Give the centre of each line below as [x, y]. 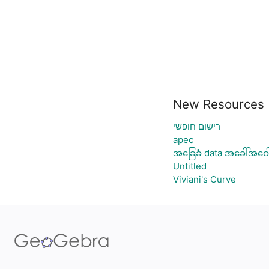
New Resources [218, 104]
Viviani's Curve [204, 179]
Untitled [189, 166]
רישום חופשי [196, 126]
